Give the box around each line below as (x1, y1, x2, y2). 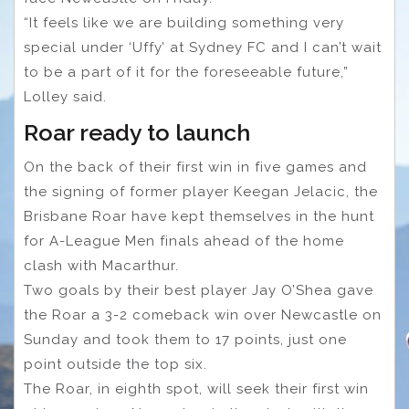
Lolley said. (24, 88, 107, 105)
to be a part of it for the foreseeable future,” (24, 63, 349, 80)
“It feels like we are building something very (24, 14, 344, 31)
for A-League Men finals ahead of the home (24, 232, 344, 249)
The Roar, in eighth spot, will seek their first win (24, 380, 369, 397)
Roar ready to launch (24, 118, 250, 146)
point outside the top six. (24, 355, 207, 372)
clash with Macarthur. (24, 257, 179, 274)
